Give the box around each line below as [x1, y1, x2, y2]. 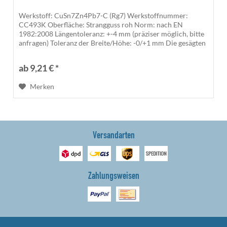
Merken [30, 82, 55, 91]
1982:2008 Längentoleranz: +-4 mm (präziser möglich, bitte [19, 29, 205, 39]
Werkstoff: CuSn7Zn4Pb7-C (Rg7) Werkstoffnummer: [19, 11, 188, 20]
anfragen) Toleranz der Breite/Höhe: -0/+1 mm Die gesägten [19, 39, 206, 48]
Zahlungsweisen [88, 171, 139, 182]
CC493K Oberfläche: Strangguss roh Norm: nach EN [19, 20, 183, 29]
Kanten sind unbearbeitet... [19, 48, 103, 57]
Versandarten [92, 131, 135, 141]
